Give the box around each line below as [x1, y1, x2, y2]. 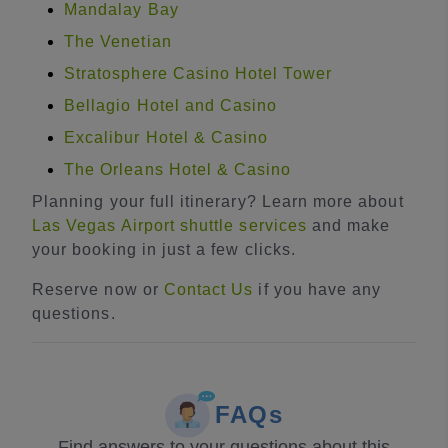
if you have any [253, 281, 382, 298]
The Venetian [64, 33, 172, 50]
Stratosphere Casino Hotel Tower [64, 65, 332, 82]
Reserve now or [32, 281, 164, 298]
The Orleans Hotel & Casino [64, 161, 292, 178]
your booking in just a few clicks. [32, 241, 296, 258]
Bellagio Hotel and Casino [64, 97, 278, 114]
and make [306, 217, 391, 234]
